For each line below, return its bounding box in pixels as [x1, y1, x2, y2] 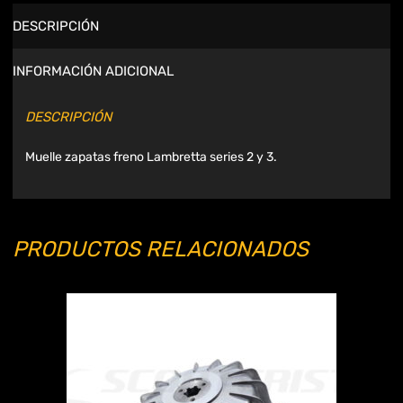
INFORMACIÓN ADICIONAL [13, 62, 174, 79]
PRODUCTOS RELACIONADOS [13, 237, 309, 263]
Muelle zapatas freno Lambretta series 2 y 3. [25, 149, 277, 166]
